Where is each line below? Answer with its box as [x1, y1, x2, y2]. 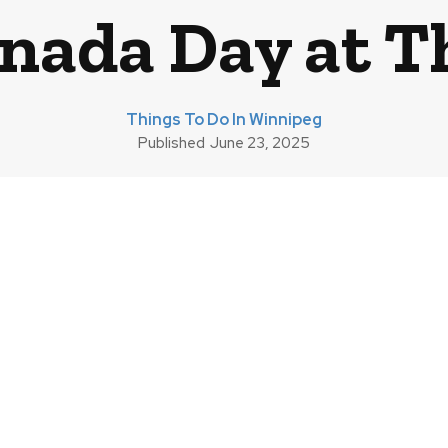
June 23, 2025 [209, 133, 310, 154]
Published [137, 132, 205, 153]
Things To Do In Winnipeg [125, 109, 322, 130]
